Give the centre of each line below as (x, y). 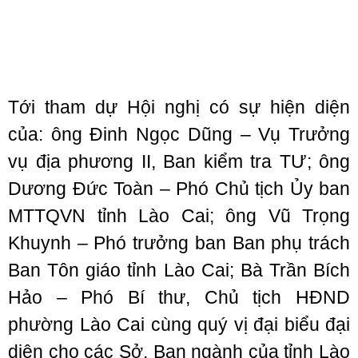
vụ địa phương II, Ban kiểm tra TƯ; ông (179, 161)
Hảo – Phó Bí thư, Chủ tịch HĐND (179, 297)
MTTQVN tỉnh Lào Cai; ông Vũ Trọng (179, 216)
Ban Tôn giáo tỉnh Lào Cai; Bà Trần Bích (179, 270)
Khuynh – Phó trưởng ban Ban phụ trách (179, 243)
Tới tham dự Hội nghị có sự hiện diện (179, 107)
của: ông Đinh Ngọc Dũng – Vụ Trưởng (179, 134)
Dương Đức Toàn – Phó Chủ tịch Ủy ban (179, 189)
